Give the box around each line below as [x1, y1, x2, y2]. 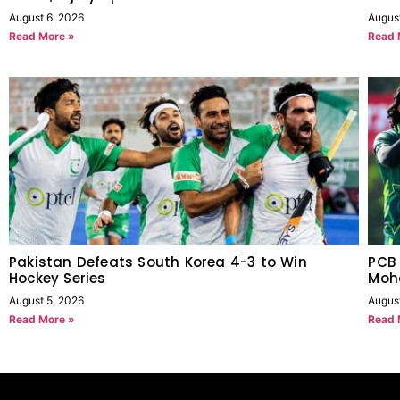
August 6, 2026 [9, 11, 84, 25]
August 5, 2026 [9, 294, 84, 308]
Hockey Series [9, 269, 106, 288]
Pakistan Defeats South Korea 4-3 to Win [9, 253, 307, 272]
